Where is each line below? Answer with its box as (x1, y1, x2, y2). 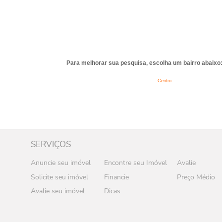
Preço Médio (177, 172, 216, 182)
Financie (104, 172, 129, 182)
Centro (158, 78, 171, 84)
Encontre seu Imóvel (104, 158, 167, 167)
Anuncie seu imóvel (31, 158, 91, 167)
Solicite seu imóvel (31, 172, 88, 182)
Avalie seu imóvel (31, 186, 85, 196)
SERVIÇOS (31, 138, 71, 150)
